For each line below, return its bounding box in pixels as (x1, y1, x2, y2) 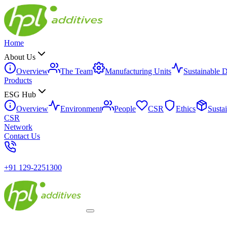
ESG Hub (4, 90, 36, 99)
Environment (60, 104, 102, 113)
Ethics (176, 104, 196, 113)
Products (4, 76, 32, 85)
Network (4, 123, 32, 131)
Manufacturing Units (105, 67, 171, 75)
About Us (4, 53, 35, 61)
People (114, 104, 136, 113)
